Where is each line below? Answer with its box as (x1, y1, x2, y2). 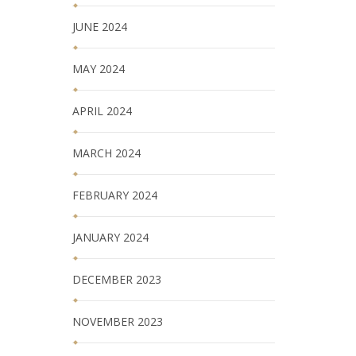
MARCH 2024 (72, 145, 141, 161)
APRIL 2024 (72, 103, 132, 118)
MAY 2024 (72, 61, 125, 76)
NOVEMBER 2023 (72, 314, 163, 329)
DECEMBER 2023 (72, 272, 161, 287)
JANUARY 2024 (72, 230, 149, 245)
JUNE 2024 (72, 19, 127, 34)
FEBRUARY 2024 (72, 188, 157, 203)
